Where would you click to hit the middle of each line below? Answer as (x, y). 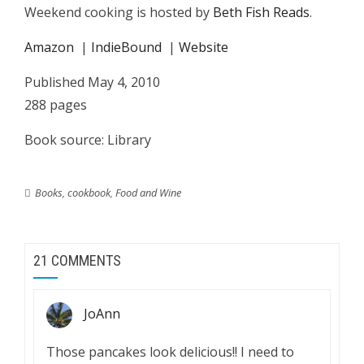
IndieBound (126, 47)
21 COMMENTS (77, 260)
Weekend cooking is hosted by (119, 12)
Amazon (49, 47)
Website (204, 47)
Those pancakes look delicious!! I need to (170, 352)
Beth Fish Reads (261, 12)
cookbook (89, 193)
